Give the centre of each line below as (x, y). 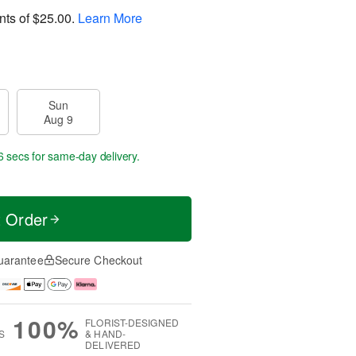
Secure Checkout (99, 260)
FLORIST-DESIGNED (132, 323)
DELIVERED (113, 345)
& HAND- (105, 334)
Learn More (110, 17)
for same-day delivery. (84, 156)
